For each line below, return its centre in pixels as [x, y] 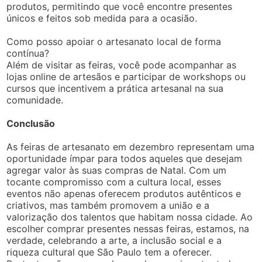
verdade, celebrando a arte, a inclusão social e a [114, 240]
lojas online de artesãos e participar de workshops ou [126, 77]
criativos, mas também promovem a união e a [108, 205]
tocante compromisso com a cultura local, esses [114, 182]
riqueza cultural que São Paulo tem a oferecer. [109, 252]
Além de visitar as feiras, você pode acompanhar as [122, 65]
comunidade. [35, 100]
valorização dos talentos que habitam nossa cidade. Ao [130, 217]
